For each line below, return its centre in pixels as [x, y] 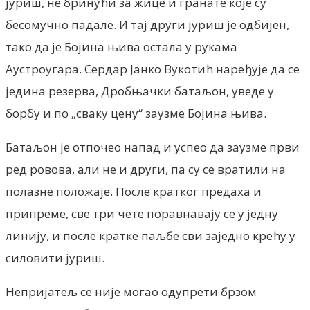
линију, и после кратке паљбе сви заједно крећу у [151, 235]
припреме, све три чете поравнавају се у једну [142, 213]
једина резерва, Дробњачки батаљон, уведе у [140, 91]
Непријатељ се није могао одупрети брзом [131, 291]
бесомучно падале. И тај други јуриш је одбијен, [147, 24]
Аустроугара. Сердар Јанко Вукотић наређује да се [153, 69]
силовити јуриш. [55, 257]
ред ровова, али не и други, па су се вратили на [146, 169]
